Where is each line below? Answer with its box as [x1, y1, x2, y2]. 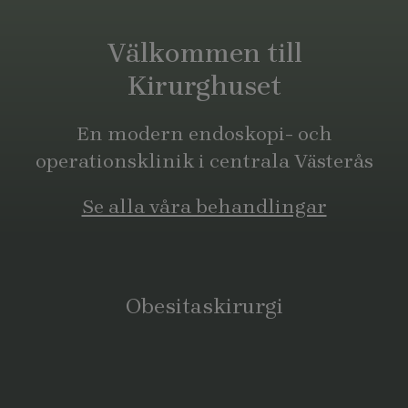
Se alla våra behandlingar [81, 195, 327, 219]
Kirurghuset [127, 69, 281, 102]
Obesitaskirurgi [125, 293, 283, 319]
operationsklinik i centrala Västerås [35, 149, 373, 173]
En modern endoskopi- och [76, 122, 332, 146]
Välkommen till [106, 36, 302, 69]
